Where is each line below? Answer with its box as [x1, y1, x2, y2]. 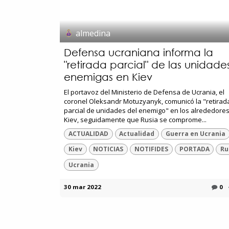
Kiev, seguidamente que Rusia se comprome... [64, 114, 207, 124]
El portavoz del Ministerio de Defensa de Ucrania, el [64, 87, 224, 97]
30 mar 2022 [64, 182, 101, 191]
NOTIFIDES [134, 145, 168, 154]
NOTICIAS [93, 145, 124, 154]
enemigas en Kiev [64, 71, 152, 83]
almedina [76, 27, 111, 39]
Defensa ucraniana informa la [64, 46, 213, 58]
